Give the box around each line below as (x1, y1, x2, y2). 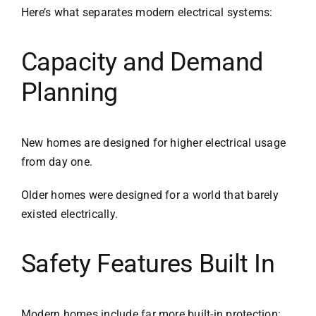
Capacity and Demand (20, 47, 263, 78)
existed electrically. (20, 207, 119, 221)
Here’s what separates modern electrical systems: (20, 6, 273, 20)
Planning (20, 78, 118, 108)
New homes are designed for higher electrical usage (20, 136, 286, 150)
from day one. (20, 155, 93, 169)
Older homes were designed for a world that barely (20, 188, 279, 202)
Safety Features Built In (20, 249, 275, 279)
